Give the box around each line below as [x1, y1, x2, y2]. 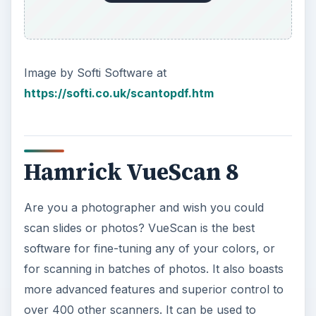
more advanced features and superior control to [23, 282, 284, 297]
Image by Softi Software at [23, 65, 166, 80]
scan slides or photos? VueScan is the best [23, 221, 255, 236]
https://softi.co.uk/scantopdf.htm [23, 85, 214, 100]
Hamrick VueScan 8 [23, 156, 238, 188]
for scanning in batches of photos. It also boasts [23, 262, 284, 276]
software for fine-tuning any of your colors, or [23, 241, 275, 256]
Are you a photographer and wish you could [23, 200, 264, 215]
